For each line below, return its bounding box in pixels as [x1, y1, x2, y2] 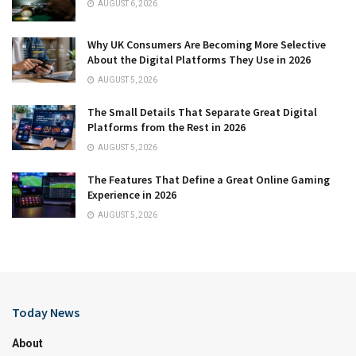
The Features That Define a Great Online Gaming [87, 172, 330, 188]
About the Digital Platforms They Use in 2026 [87, 52, 311, 68]
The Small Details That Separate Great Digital [87, 105, 317, 120]
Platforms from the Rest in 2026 [87, 120, 246, 135]
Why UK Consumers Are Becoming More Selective [87, 37, 326, 52]
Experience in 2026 [87, 188, 176, 203]
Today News [12, 304, 79, 321]
